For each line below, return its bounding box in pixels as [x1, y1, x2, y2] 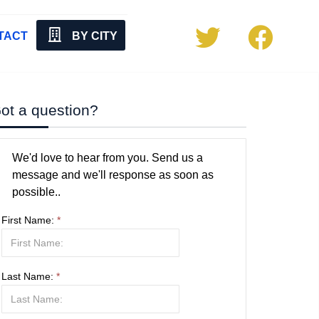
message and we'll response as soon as [12, 169, 214, 182]
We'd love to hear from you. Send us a [12, 152, 203, 164]
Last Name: [1, 271, 56, 283]
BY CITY [69, 30, 117, 42]
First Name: [1, 214, 57, 226]
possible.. [12, 186, 61, 199]
